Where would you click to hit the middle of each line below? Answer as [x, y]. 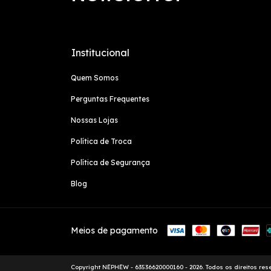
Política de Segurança [110, 162]
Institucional [100, 52]
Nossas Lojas [94, 120]
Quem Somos [95, 77]
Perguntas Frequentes [110, 99]
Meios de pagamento [114, 230]
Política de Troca [101, 141]
